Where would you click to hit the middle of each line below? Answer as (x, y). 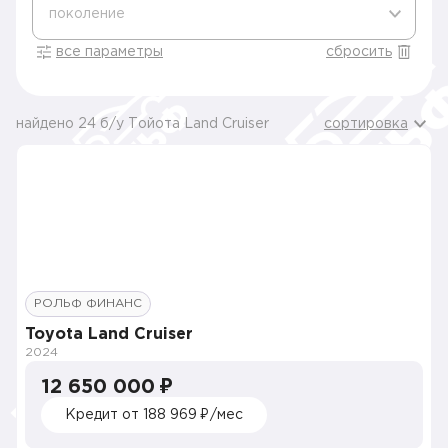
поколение (87, 14)
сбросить (359, 52)
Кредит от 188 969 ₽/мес (154, 415)
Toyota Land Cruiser (109, 334)
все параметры (109, 52)
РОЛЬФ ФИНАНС (88, 303)
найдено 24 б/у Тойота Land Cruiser (142, 124)
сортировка (366, 124)
